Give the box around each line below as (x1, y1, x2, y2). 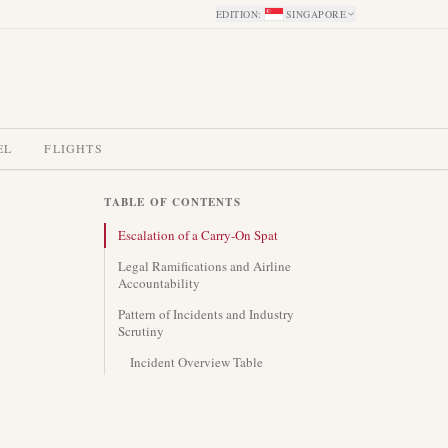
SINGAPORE (285, 7, 346, 21)
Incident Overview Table (130, 353, 263, 371)
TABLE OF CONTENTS (104, 194, 241, 210)
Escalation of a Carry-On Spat (118, 226, 278, 244)
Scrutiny (118, 322, 164, 340)
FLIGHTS (44, 140, 103, 156)
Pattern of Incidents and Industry (118, 305, 294, 323)
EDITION (215, 7, 258, 21)
